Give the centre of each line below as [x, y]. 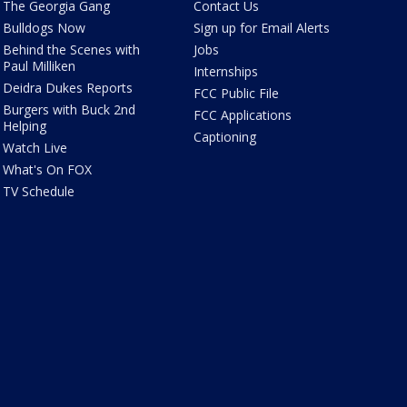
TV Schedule [38, 192]
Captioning [225, 137]
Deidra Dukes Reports [67, 88]
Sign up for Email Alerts [262, 28]
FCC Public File [237, 94]
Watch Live [35, 148]
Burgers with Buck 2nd [69, 110]
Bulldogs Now [44, 28]
